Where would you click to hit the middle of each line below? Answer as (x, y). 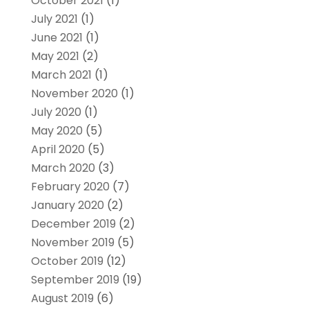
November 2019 (72, 242)
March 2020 (63, 168)
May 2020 (57, 130)
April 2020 (58, 149)
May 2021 (55, 56)
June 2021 (57, 37)
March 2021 (61, 74)
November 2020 (74, 93)
